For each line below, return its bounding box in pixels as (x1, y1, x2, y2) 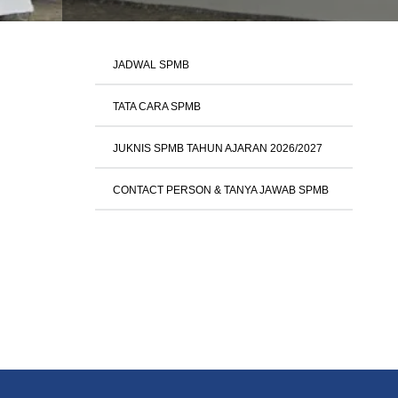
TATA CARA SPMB (113, 100, 201, 113)
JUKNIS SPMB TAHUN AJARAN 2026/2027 (113, 142, 322, 155)
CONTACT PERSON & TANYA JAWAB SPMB (113, 184, 329, 196)
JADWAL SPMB (113, 59, 189, 71)
